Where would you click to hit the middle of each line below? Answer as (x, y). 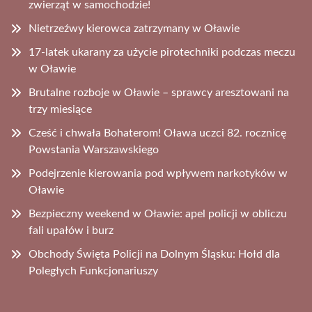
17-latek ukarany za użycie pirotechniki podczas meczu (162, 52)
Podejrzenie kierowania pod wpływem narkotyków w (158, 173)
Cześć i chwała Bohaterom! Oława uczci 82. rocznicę (157, 133)
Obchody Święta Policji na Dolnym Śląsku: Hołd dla (154, 254)
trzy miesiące (60, 109)
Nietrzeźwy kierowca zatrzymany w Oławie (134, 28)
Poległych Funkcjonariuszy (93, 271)
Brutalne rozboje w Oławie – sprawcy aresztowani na (159, 92)
